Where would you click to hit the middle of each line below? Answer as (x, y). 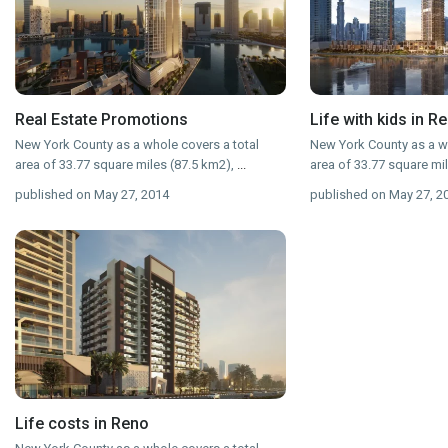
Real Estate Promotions (101, 120)
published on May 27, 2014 (92, 195)
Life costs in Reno (82, 424)
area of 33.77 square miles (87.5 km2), (126, 165)
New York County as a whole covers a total (137, 145)
